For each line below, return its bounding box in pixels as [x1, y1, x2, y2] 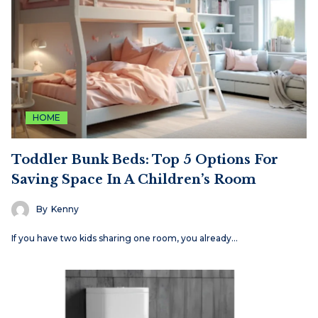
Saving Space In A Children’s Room [11, 171, 256, 187]
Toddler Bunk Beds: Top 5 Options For [11, 151, 278, 168]
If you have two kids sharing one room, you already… [11, 232, 238, 243]
